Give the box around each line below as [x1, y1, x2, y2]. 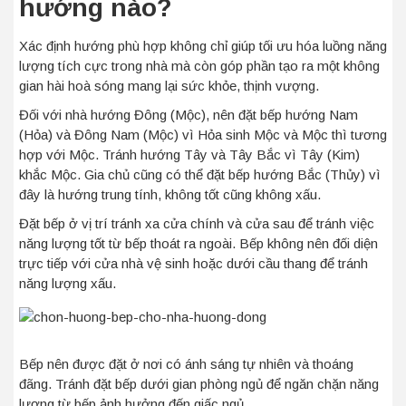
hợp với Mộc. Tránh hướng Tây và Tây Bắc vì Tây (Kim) [19, 147, 360, 162]
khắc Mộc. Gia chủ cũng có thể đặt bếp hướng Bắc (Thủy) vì [19, 167, 381, 182]
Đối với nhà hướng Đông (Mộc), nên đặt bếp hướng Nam [19, 107, 358, 122]
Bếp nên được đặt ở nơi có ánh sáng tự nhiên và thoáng [19, 356, 353, 372]
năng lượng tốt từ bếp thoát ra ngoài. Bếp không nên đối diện [19, 236, 378, 251]
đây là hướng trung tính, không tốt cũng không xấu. [19, 187, 321, 202]
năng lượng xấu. [19, 275, 116, 291]
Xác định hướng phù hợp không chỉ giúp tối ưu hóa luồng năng [19, 38, 387, 53]
